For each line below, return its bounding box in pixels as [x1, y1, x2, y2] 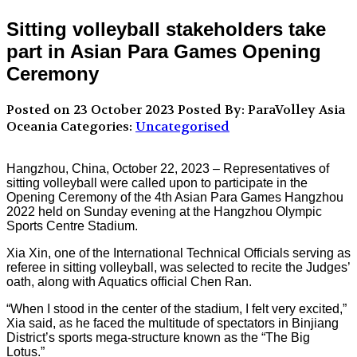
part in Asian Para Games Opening [6, 41, 321, 63]
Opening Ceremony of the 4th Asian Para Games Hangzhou [6, 190, 343, 205]
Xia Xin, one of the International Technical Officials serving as [6, 246, 351, 261]
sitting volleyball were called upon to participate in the [6, 176, 308, 190]
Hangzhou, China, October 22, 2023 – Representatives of [6, 162, 329, 176]
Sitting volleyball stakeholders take [6, 18, 326, 41]
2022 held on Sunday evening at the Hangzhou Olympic [6, 205, 322, 219]
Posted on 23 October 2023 [6, 101, 178, 119]
